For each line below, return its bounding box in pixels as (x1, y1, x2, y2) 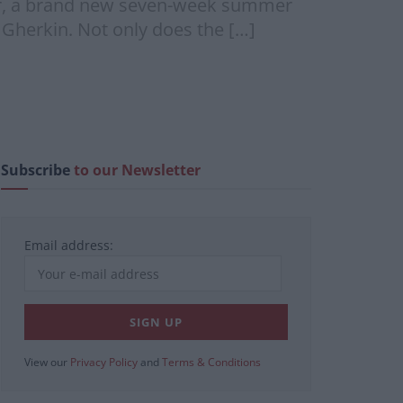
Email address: (24, 237, 113, 255)
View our (24, 354, 70, 371)
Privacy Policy (70, 354, 138, 371)
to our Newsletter (74, 160, 201, 181)
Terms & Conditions (162, 354, 261, 371)
